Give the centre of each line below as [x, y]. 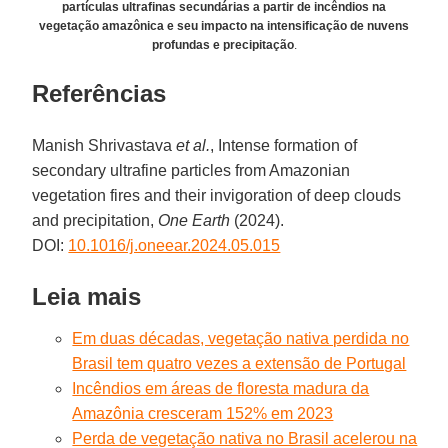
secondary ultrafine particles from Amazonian [191, 170]
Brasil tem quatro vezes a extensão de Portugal [239, 363]
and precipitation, [95, 220]
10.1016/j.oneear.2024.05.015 [174, 245]
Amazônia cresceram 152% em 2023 [203, 413]
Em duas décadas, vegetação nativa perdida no [241, 338]
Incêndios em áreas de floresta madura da [221, 388]
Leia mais [87, 296]
